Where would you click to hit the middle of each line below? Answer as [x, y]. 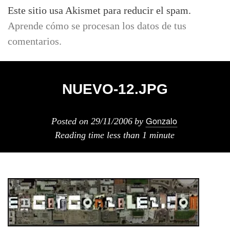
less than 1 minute [140, 135]
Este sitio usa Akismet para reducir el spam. [99, 11]
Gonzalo [161, 121]
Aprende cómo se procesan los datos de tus [97, 26]
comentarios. [35, 41]
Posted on [71, 121]
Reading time [81, 135]
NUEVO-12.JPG [115, 89]
